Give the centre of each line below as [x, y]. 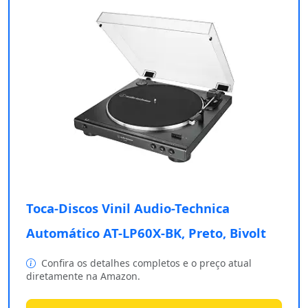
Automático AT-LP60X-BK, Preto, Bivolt [146, 233]
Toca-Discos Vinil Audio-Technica [128, 208]
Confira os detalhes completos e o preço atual [145, 263]
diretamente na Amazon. [83, 276]
